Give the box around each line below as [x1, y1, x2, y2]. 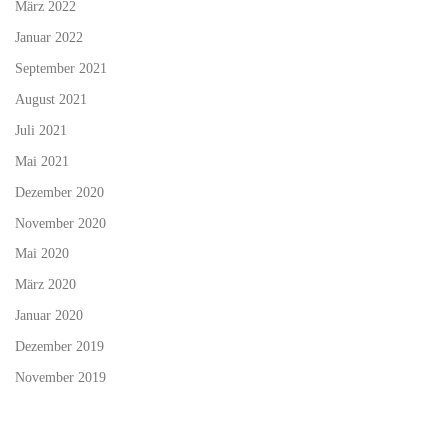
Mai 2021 [15, 152, 69, 169]
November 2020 [15, 214, 106, 231]
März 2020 [15, 276, 76, 293]
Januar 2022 [15, 29, 83, 46]
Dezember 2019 [15, 338, 104, 355]
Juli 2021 [15, 121, 67, 138]
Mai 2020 [15, 245, 69, 262]
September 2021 [15, 60, 107, 77]
